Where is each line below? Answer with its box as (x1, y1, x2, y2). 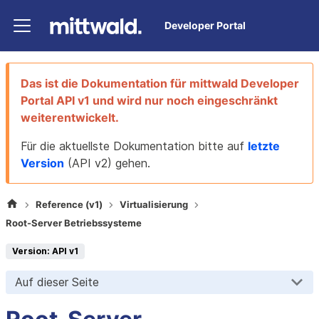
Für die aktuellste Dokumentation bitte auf (21, 139, 248, 153)
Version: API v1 (12, 245, 78, 256)
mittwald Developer (189, 76, 299, 90)
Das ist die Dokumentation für (21, 76, 189, 90)
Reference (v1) (35, 199, 103, 210)
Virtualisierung (119, 199, 188, 210)
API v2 (72, 156, 108, 170)
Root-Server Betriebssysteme (6, 218, 142, 229)
